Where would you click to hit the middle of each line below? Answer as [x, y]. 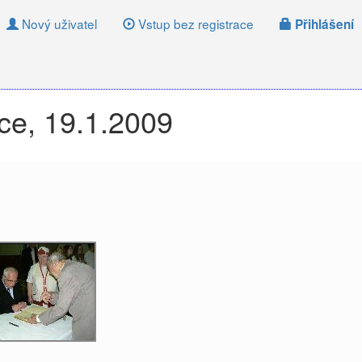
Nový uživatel [58, 23]
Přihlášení [323, 24]
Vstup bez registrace [194, 23]
